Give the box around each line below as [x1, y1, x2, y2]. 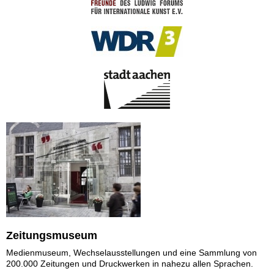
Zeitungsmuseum [6, 229, 97, 242]
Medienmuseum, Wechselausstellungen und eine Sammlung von [6, 247, 257, 257]
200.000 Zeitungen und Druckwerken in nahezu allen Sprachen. [6, 258, 253, 268]
